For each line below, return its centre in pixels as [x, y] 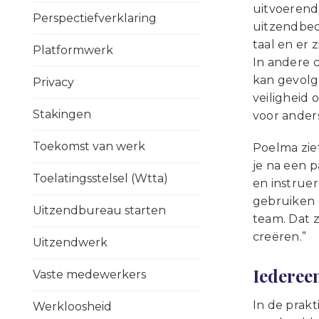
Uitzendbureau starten [99, 210]
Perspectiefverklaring [95, 18]
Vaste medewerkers [89, 274]
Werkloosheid [72, 307]
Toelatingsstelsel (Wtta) [100, 178]
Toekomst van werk [89, 146]
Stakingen [62, 114]
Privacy [53, 82]
